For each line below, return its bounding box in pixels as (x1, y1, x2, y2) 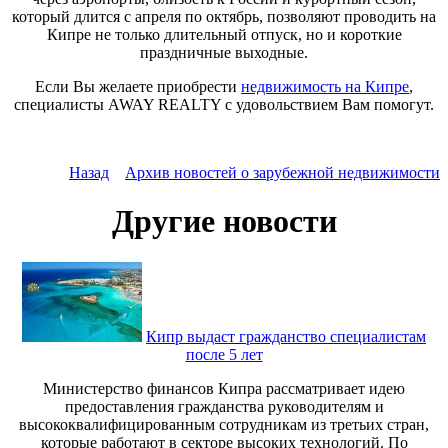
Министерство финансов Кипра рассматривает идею (43, 379, 405, 397)
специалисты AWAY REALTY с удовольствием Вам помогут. (14, 95, 434, 113)
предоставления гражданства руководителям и (64, 397, 384, 415)
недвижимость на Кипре (241, 77, 409, 95)
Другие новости (111, 203, 337, 240)
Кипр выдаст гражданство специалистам (146, 327, 426, 345)
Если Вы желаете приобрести (35, 77, 241, 95)
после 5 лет (185, 345, 263, 363)
